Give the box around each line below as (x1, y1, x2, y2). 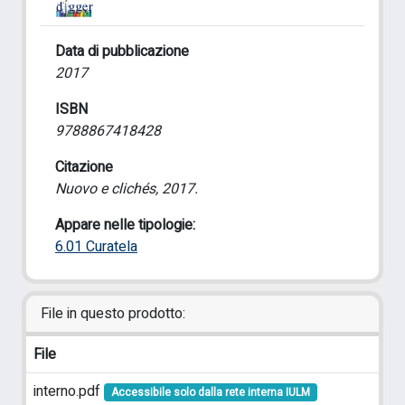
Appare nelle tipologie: (55, 214, 195, 236)
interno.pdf (33, 381, 104, 402)
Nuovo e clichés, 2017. (55, 178, 198, 200)
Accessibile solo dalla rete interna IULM (110, 384, 310, 400)
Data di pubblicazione (55, 41, 189, 62)
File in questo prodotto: (41, 303, 185, 325)
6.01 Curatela (55, 236, 137, 258)
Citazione (55, 156, 113, 178)
